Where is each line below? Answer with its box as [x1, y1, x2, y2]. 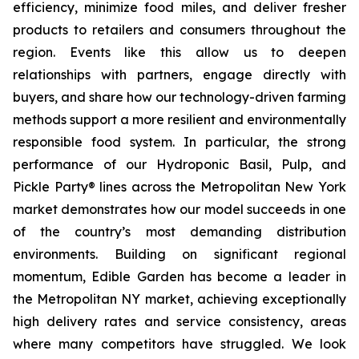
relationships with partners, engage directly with [13, 67, 346, 83]
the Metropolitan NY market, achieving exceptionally [13, 291, 346, 307]
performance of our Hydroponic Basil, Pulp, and [13, 156, 346, 172]
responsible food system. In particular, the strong [13, 134, 346, 150]
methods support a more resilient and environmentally [13, 111, 346, 127]
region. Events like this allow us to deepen [13, 44, 346, 60]
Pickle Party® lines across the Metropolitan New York [13, 179, 346, 195]
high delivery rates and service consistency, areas [13, 313, 346, 329]
